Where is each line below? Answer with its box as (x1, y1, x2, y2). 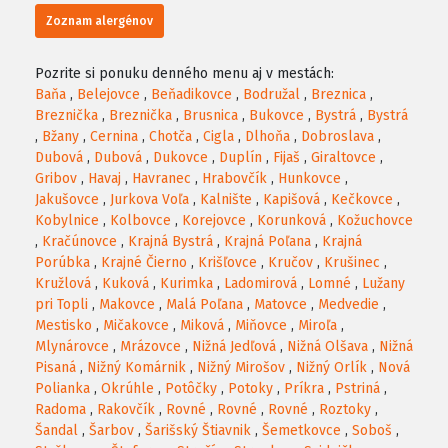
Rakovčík (97, 401, 155, 419)
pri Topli (35, 296, 88, 314)
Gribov (35, 170, 77, 188)
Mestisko (35, 317, 92, 335)
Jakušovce (35, 191, 99, 209)
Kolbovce (110, 212, 171, 230)
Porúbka (35, 254, 90, 272)
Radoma (35, 401, 86, 419)
